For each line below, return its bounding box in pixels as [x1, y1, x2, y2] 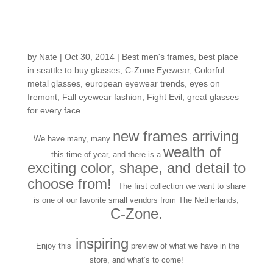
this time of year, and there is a [51, 150, 164, 160]
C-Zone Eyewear [124, 65, 190, 76]
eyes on [189, 79, 220, 89]
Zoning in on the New [27, 11, 230, 31]
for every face [27, 105, 80, 116]
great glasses [186, 92, 239, 102]
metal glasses [27, 79, 80, 89]
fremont [27, 92, 57, 102]
